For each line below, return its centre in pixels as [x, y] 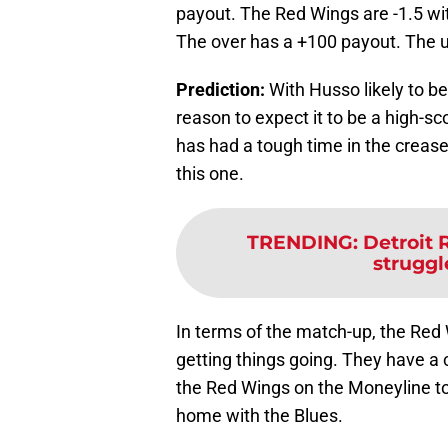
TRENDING [300, 242]
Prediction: [220, 90]
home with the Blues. [259, 416]
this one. [210, 174]
